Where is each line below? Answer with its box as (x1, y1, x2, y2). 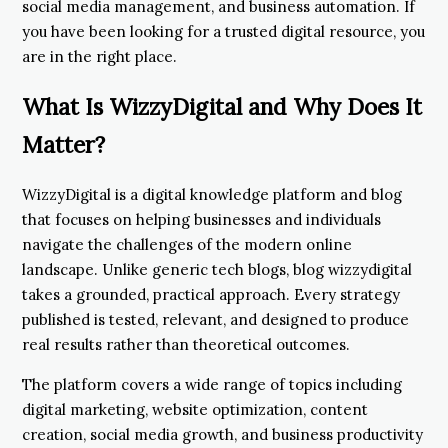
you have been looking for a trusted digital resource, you (22, 21, 425, 41)
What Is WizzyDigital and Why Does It (22, 91, 422, 121)
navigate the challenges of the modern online (22, 235, 352, 255)
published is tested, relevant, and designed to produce (22, 310, 409, 330)
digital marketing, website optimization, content (22, 400, 368, 420)
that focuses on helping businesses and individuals (22, 210, 381, 230)
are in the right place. (22, 46, 177, 66)
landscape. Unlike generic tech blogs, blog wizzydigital (22, 260, 412, 280)
